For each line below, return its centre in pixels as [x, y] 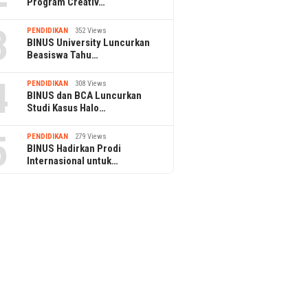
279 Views [91, 136]
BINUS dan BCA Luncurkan [85, 95]
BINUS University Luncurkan [89, 42]
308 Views [91, 83]
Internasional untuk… [73, 161]
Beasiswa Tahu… [63, 55]
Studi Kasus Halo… [67, 108]
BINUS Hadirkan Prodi [74, 148]
